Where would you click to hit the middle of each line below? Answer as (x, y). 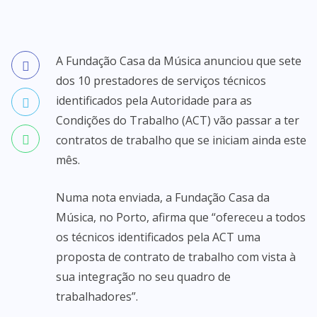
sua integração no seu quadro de (143, 277)
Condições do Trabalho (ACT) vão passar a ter (178, 120)
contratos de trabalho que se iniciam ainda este (181, 140)
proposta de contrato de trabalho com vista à (176, 257)
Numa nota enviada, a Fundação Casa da (163, 197)
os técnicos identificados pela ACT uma (158, 237)
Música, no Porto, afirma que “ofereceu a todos (181, 217)
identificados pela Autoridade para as (154, 100)
